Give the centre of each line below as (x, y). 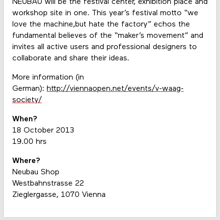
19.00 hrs (29, 142)
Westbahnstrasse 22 (48, 184)
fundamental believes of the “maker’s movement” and (108, 36)
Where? (26, 161)
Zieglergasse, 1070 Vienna (59, 195)
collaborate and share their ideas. (70, 58)
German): (29, 89)
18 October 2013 (43, 130)
